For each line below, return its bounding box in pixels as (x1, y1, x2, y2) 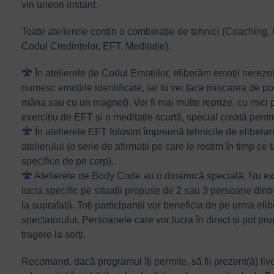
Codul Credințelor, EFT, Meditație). (21, 40, 171, 51)
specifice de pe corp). (21, 155, 114, 166)
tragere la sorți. (21, 229, 86, 240)
